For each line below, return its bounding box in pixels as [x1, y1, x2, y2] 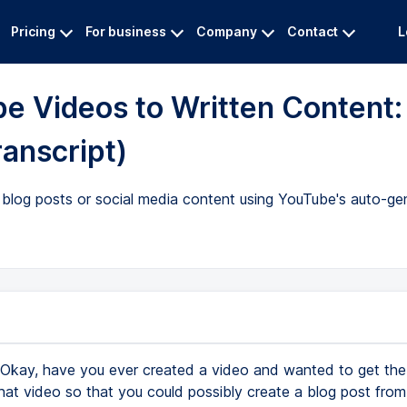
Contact [287, 24, 338, 39]
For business [85, 24, 166, 39]
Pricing [11, 24, 55, 39]
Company [196, 24, 257, 39]
